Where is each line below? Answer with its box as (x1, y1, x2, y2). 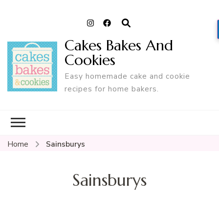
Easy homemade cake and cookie (64, 70, 190, 81)
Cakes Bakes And (64, 36, 173, 54)
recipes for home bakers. (64, 83, 159, 94)
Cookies (64, 50, 115, 69)
